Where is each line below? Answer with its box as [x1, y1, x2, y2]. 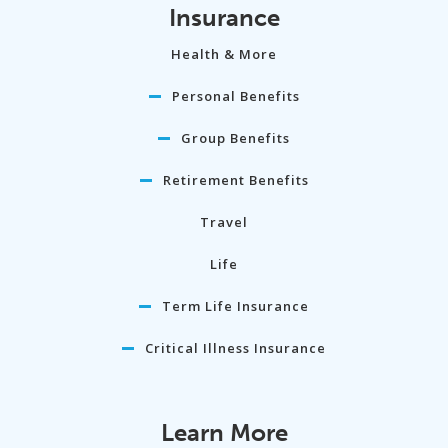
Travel [200, 213, 248, 232]
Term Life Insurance [162, 297, 309, 316]
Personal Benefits [171, 87, 300, 106]
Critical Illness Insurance [145, 339, 326, 358]
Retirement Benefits [162, 171, 309, 190]
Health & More [171, 45, 277, 64]
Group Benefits [181, 129, 290, 148]
